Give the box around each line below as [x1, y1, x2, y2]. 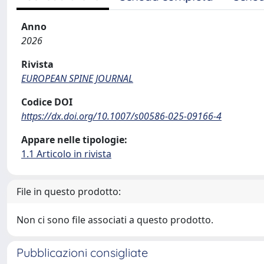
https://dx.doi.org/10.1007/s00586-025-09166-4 [21, 110, 222, 123]
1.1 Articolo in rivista [21, 147, 111, 160]
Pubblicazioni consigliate [16, 245, 148, 260]
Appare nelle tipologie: [21, 133, 127, 146]
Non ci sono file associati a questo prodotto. [16, 213, 213, 226]
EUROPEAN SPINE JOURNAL [21, 72, 133, 85]
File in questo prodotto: [16, 185, 121, 198]
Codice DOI [21, 95, 72, 108]
